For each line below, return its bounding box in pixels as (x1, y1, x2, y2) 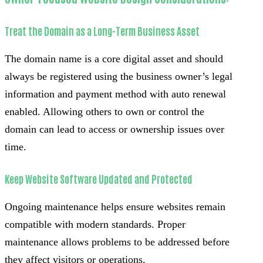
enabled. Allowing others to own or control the (5, 106, 204, 118)
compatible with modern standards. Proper (5, 218, 186, 231)
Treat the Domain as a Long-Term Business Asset (5, 23, 200, 38)
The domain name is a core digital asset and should (5, 53, 223, 65)
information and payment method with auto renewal (5, 88, 226, 100)
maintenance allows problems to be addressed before (5, 236, 230, 248)
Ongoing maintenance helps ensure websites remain (5, 201, 225, 213)
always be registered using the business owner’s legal (5, 70, 232, 83)
